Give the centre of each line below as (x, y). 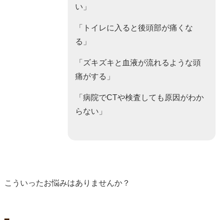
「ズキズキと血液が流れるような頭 (138, 63)
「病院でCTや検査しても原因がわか (139, 98)
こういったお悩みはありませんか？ (67, 183)
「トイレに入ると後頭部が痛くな (134, 28)
